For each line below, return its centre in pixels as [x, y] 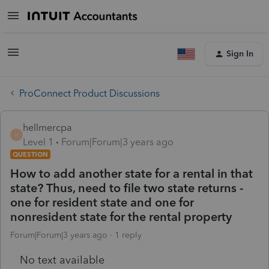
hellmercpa [47, 127]
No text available [62, 260]
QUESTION [30, 154]
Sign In [240, 54]
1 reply [128, 235]
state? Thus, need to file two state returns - [127, 188]
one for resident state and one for [102, 202]
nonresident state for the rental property [121, 216]
